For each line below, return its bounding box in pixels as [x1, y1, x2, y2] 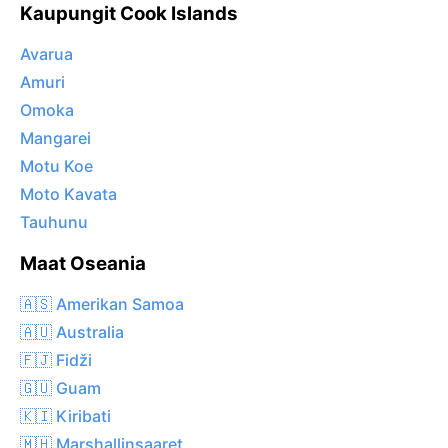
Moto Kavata [20, 184, 117, 205]
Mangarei [20, 128, 91, 149]
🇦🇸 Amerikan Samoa [20, 293, 184, 314]
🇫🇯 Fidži [20, 349, 92, 370]
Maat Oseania [20, 252, 146, 276]
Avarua [20, 44, 73, 65]
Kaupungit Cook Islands [20, 2, 238, 26]
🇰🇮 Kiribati [20, 405, 111, 426]
